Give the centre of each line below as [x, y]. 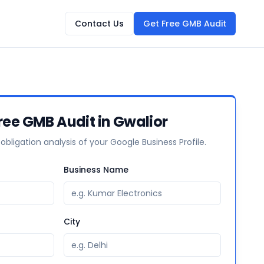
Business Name [96, 170]
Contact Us [99, 23]
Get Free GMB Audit [185, 23]
